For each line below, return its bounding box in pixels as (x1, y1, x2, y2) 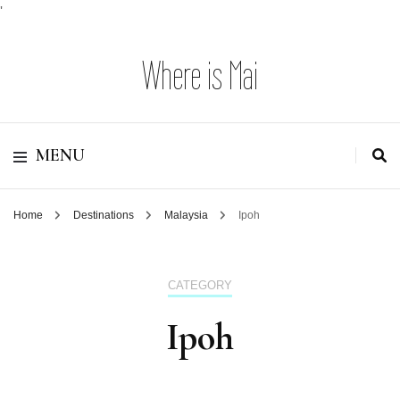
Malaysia (164, 209, 211, 221)
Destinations (73, 209, 137, 221)
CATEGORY (168, 279, 232, 292)
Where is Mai (142, 54, 258, 97)
